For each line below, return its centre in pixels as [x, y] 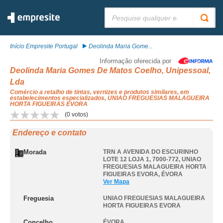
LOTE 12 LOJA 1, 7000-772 [141, 159]
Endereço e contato [50, 133]
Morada [35, 152]
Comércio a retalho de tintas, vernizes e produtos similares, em [100, 92]
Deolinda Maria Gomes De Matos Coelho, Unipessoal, [110, 70]
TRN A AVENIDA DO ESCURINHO [151, 152]
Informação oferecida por [135, 61]
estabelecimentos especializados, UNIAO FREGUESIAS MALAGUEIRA [110, 98]
